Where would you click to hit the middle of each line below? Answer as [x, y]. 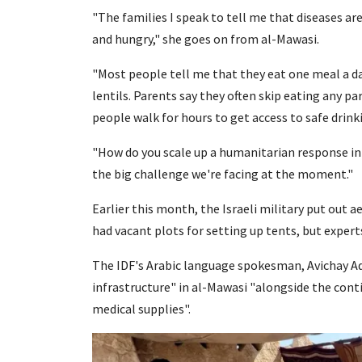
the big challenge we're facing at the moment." [223, 173]
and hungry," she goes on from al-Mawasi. [206, 38]
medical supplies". [141, 308]
